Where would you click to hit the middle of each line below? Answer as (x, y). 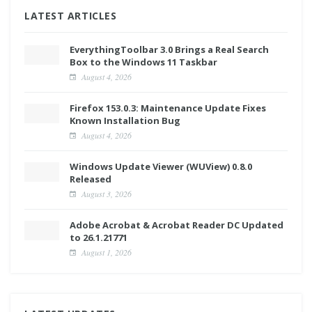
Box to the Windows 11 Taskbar (143, 62)
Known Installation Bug (125, 120)
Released (91, 179)
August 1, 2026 (106, 252)
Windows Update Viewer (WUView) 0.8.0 (161, 166)
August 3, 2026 (106, 193)
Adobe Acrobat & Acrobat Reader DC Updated (177, 225)
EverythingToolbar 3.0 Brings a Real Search (169, 49)
